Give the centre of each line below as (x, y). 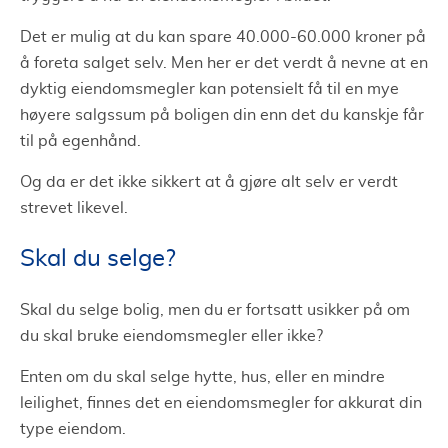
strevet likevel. (74, 207)
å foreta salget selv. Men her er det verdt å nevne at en (224, 62)
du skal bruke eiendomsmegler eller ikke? (171, 335)
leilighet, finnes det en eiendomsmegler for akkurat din (221, 402)
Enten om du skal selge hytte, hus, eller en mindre (202, 376)
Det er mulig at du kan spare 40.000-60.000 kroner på (223, 36)
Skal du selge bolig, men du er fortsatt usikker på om (215, 309)
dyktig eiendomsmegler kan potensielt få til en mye (209, 88)
